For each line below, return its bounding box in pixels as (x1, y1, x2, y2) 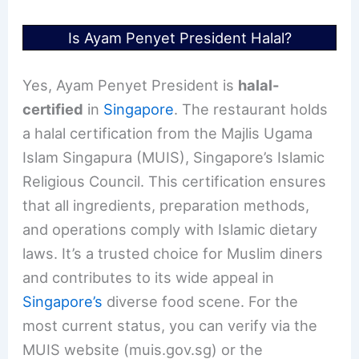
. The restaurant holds (174, 99, 329, 118)
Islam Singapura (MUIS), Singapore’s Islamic (22, 147, 325, 166)
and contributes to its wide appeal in (22, 268, 275, 286)
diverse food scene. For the (103, 292, 299, 310)
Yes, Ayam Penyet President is (22, 75, 239, 94)
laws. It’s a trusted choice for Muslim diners (22, 244, 324, 262)
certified (22, 99, 84, 118)
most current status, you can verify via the (22, 316, 318, 334)
